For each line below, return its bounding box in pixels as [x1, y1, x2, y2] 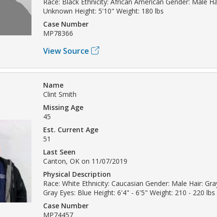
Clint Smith [43, 89, 77, 99]
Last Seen [43, 147, 76, 156]
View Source [43, 45, 89, 56]
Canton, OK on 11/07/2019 [43, 156, 127, 166]
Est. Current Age [43, 124, 98, 134]
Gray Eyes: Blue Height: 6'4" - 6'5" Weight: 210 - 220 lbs [43, 187, 215, 197]
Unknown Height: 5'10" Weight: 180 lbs [43, 6, 164, 15]
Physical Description [43, 169, 111, 179]
